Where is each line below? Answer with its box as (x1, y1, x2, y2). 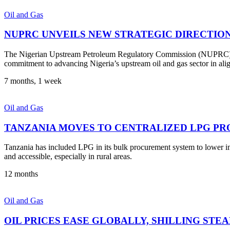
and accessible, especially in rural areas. (4, 152, 132, 161)
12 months (4, 169, 38, 179)
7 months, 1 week (4, 76, 62, 85)
